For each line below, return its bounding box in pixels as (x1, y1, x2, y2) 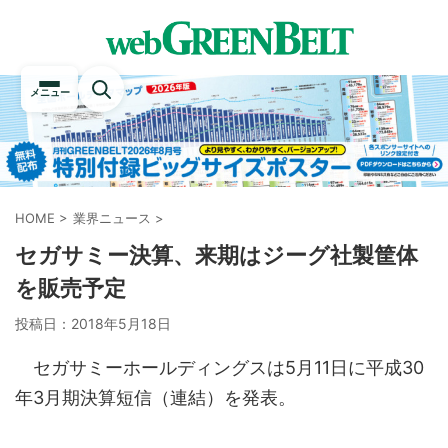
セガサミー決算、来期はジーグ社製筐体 (15, 242, 418, 268)
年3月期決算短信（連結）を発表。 (15, 387, 296, 408)
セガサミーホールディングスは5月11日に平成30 (15, 357, 424, 378)
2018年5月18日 (71, 315, 171, 332)
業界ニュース (73, 210, 151, 226)
